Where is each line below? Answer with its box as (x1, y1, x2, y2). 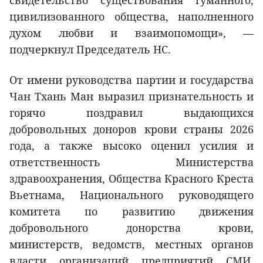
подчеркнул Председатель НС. (9, 42, 171, 57)
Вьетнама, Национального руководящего (9, 188, 254, 203)
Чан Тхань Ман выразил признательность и (9, 89, 254, 104)
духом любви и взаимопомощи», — (9, 26, 254, 41)
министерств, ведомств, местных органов (9, 237, 254, 252)
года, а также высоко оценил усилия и (9, 139, 254, 153)
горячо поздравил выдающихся (9, 106, 254, 120)
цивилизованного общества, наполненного (9, 9, 254, 24)
